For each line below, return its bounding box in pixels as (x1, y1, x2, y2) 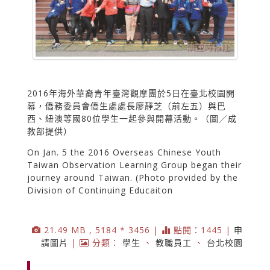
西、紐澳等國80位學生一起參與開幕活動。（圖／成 (27, 112, 237, 124)
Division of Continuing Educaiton (27, 184, 173, 196)
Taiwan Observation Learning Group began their (27, 159, 242, 171)
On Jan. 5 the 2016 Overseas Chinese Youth (27, 146, 221, 158)
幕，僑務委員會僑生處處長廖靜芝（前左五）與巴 (27, 99, 226, 111)
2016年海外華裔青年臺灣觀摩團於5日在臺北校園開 (27, 87, 235, 99)
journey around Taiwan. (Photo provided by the (27, 171, 238, 183)
